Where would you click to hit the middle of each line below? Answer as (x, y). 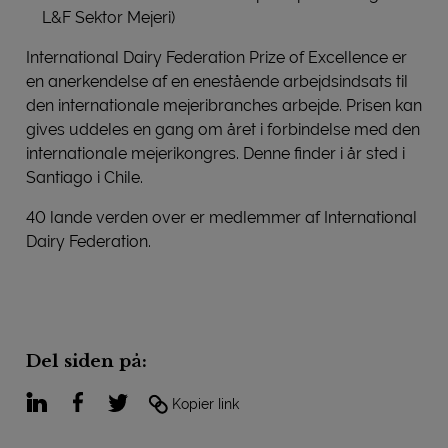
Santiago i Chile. (84, 177)
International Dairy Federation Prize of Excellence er (216, 57)
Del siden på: (86, 361)
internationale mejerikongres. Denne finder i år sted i (215, 153)
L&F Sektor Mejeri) (108, 17)
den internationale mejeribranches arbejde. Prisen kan (224, 105)
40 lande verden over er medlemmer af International (221, 217)
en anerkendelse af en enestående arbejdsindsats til (217, 81)
